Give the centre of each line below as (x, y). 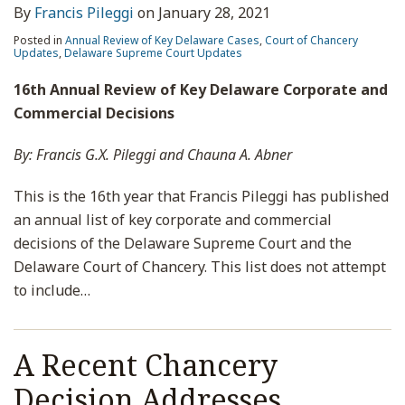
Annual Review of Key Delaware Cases (162, 40)
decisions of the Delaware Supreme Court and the (183, 243)
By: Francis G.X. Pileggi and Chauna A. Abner (153, 155)
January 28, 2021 (214, 13)
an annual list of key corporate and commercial (173, 220)
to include (47, 290)
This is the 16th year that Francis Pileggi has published (201, 196)
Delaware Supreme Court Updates (153, 53)
